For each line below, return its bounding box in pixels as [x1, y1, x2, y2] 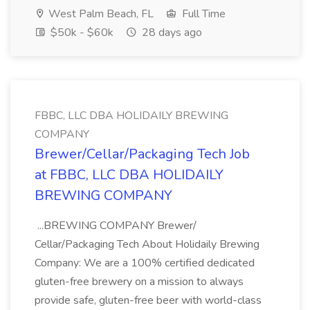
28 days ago [139, 25, 202, 40]
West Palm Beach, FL [46, 6, 154, 21]
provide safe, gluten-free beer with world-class [35, 293, 262, 308]
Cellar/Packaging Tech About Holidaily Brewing [35, 237, 259, 252]
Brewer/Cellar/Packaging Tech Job [35, 145, 250, 163]
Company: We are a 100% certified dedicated [35, 255, 255, 271]
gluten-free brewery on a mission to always [35, 274, 244, 289]
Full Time [179, 6, 226, 21]
